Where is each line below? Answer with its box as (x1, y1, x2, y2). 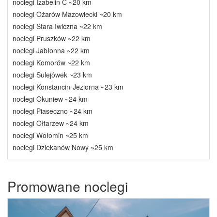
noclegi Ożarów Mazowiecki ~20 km (13, 9, 122, 19)
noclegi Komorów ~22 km (13, 58, 90, 67)
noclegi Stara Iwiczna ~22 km (13, 21, 102, 31)
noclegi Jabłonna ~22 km (13, 46, 90, 55)
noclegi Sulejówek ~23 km (13, 70, 92, 79)
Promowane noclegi (7, 176, 128, 196)
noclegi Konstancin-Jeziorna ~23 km (13, 82, 124, 92)
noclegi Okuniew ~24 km (13, 94, 88, 104)
